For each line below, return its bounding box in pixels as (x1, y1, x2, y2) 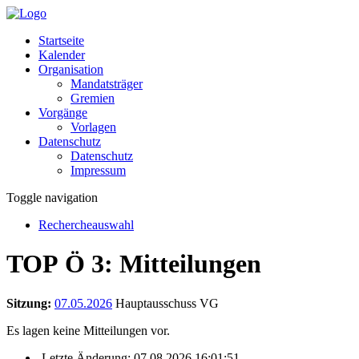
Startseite (38, 34, 84, 47)
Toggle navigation (6, 191, 98, 204)
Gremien (71, 91, 115, 105)
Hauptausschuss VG (112, 296, 219, 310)
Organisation (38, 63, 103, 76)
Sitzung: (6, 296, 51, 310)
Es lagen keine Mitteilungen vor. (6, 323, 170, 337)
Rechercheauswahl (38, 218, 134, 232)
